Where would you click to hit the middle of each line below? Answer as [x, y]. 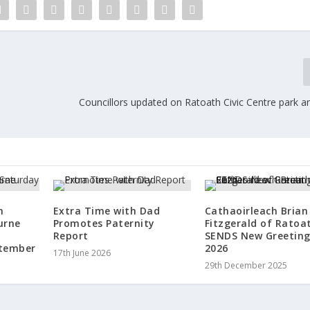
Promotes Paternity [104, 223]
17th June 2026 [82, 253]
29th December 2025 [246, 265]
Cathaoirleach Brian [256, 210]
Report [71, 235]
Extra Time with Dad [107, 210]
